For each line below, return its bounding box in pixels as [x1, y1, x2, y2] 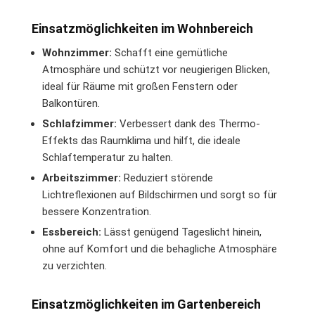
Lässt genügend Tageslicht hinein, [101, 226, 262, 238]
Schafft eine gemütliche [112, 46, 228, 59]
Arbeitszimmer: [42, 172, 121, 184]
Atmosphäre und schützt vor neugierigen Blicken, [42, 63, 270, 76]
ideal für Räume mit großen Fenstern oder [42, 80, 238, 93]
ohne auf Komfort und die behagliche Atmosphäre [42, 243, 277, 255]
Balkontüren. [42, 97, 100, 110]
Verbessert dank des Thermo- [117, 117, 260, 130]
